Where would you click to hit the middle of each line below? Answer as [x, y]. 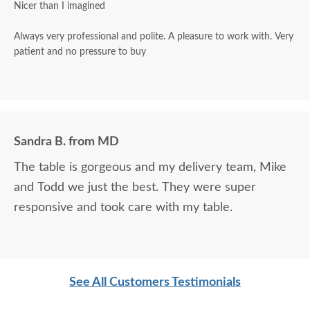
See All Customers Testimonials [155, 282]
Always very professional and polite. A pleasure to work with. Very [144, 37]
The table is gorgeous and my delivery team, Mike [150, 167]
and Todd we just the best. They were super [135, 188]
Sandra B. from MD [66, 142]
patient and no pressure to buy [80, 52]
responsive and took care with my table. [123, 208]
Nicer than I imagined [61, 6]
